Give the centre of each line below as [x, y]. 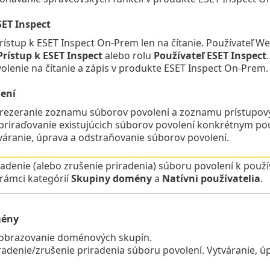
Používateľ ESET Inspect [210, 56]
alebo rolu [128, 56]
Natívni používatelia [211, 179]
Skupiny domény [111, 179]
